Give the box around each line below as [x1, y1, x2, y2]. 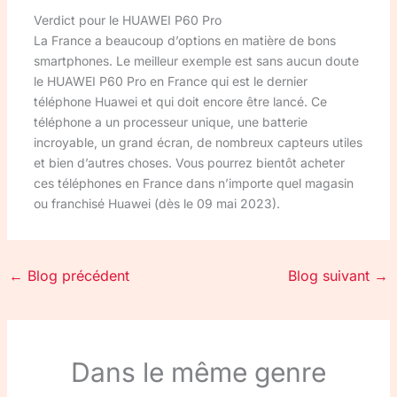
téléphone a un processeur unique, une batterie [33, 113, 307, 129]
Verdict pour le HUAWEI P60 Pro [33, 12, 222, 27]
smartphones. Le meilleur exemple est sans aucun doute [33, 52, 359, 68]
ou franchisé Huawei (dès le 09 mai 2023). [33, 195, 280, 211]
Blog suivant [288, 266, 375, 284]
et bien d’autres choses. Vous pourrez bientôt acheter [33, 154, 345, 170]
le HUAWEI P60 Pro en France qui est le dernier [33, 73, 307, 89]
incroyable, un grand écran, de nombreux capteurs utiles [33, 134, 362, 150]
